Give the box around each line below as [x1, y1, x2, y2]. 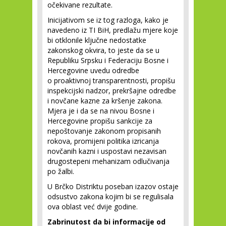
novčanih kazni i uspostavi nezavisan [47, 146, 166, 156]
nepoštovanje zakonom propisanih [47, 126, 161, 136]
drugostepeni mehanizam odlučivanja [47, 156, 169, 166]
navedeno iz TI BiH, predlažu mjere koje [47, 25, 178, 35]
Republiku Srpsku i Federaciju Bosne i [47, 55, 168, 65]
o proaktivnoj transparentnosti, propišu [47, 76, 175, 85]
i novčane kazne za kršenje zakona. [47, 96, 162, 105]
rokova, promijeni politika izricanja [47, 136, 159, 146]
